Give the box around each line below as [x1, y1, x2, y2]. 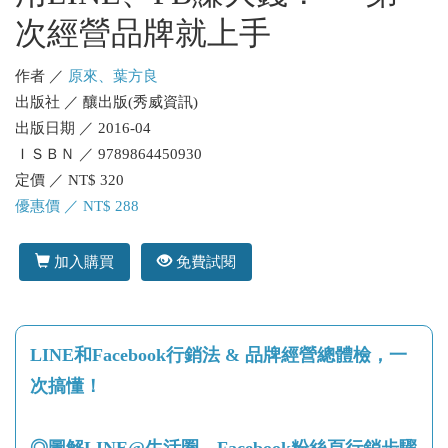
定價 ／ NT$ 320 [15, 172, 124, 188]
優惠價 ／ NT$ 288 [15, 198, 139, 214]
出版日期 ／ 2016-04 [15, 120, 151, 136]
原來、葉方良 [68, 68, 158, 84]
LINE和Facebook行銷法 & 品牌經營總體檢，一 [30, 344, 407, 365]
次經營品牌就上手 [15, 15, 271, 51]
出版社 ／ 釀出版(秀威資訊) [15, 94, 198, 110]
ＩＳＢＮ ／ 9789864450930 [15, 146, 202, 162]
